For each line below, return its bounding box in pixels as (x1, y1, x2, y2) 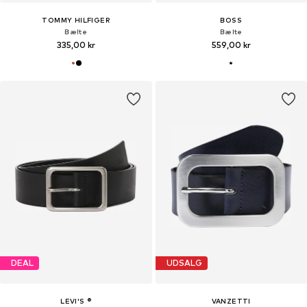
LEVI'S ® (60, 296, 92, 305)
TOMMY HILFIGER (42, 15, 110, 24)
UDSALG (166, 258, 202, 269)
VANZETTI (211, 296, 251, 305)
